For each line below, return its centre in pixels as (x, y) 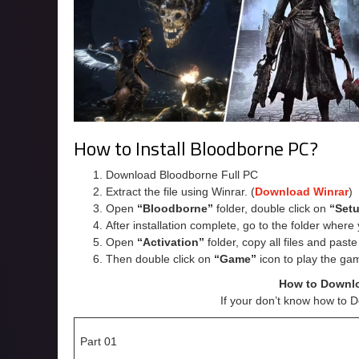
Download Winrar (302, 192)
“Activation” (171, 242)
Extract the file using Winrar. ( (180, 192)
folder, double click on (271, 208)
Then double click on (160, 259)
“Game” (235, 259)
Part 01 (99, 341)
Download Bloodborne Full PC (182, 175)
